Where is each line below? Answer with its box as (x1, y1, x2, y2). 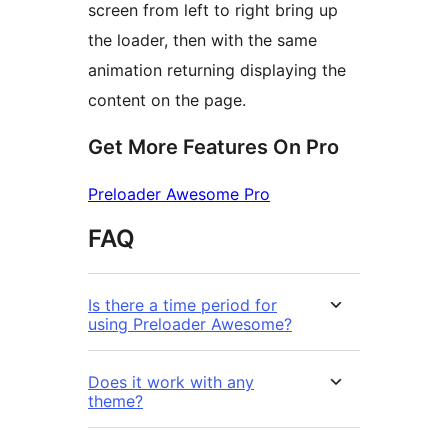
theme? (88, 390, 143, 411)
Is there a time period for (88, 294, 277, 315)
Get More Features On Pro (88, 134, 339, 159)
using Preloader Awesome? (88, 313, 292, 334)
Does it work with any (88, 371, 254, 392)
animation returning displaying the (88, 59, 346, 80)
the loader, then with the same (88, 29, 317, 50)
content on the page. (88, 89, 246, 110)
